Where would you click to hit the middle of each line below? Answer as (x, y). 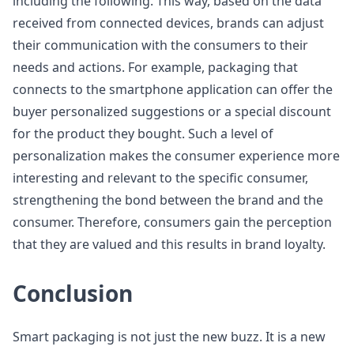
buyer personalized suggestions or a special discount (172, 111)
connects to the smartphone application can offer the (173, 89)
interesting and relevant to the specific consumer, (160, 178)
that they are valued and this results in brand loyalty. (169, 244)
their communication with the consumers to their (160, 45)
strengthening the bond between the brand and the (168, 200)
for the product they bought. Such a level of (143, 134)
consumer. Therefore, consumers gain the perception (172, 222)
